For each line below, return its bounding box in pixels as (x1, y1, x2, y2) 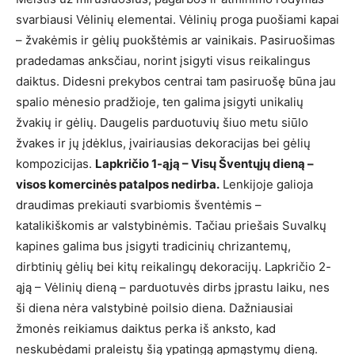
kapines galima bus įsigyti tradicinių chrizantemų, (16, 239, 291, 254)
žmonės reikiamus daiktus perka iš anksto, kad (16, 321, 276, 337)
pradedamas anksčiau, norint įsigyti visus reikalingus (16, 53, 311, 69)
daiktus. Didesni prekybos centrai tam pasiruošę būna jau (16, 74, 336, 90)
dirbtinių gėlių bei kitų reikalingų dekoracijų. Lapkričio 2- (16, 259, 331, 275)
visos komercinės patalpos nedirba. (16, 177, 219, 193)
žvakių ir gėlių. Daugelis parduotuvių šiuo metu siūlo (16, 115, 308, 131)
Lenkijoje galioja (219, 177, 313, 193)
